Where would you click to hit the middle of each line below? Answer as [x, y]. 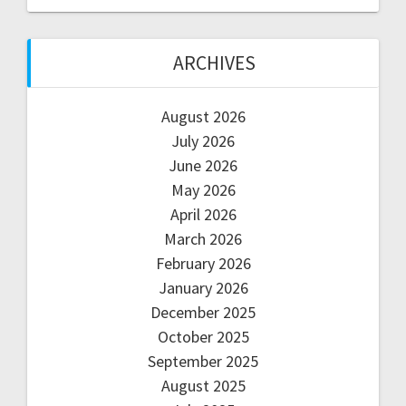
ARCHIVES [214, 63]
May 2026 [203, 189]
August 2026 [203, 116]
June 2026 [203, 165]
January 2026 [203, 287]
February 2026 [203, 263]
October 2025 [203, 336]
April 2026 [203, 214]
